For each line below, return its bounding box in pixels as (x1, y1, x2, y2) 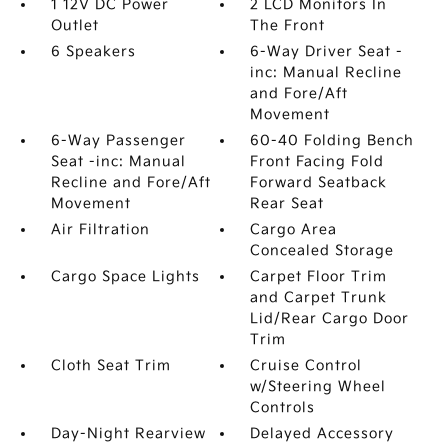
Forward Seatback (250, 174, 388, 191)
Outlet (50, 17, 99, 34)
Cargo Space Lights (50, 268, 200, 285)
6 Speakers (50, 43, 136, 60)
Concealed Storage (250, 242, 395, 259)
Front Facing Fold (250, 153, 385, 170)
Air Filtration (50, 221, 150, 238)
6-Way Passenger (50, 132, 186, 149)
